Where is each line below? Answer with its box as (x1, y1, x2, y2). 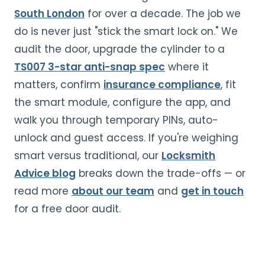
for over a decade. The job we (85, 7, 241, 21)
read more (14, 184, 72, 199)
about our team (72, 184, 154, 199)
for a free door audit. (14, 202, 121, 216)
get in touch (181, 184, 244, 199)
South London (14, 7, 85, 21)
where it (165, 60, 209, 75)
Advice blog (14, 166, 76, 181)
